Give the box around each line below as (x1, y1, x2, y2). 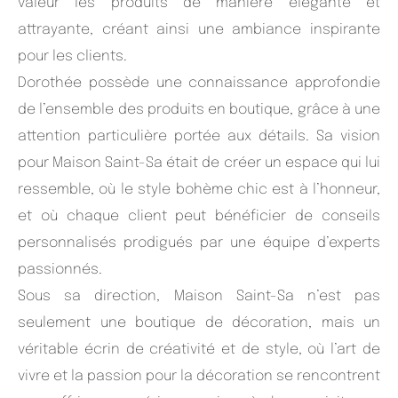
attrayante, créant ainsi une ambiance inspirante (18, 21, 380, 37)
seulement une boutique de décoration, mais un (18, 314, 380, 330)
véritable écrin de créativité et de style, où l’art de (18, 341, 380, 357)
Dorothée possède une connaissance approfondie (18, 75, 380, 91)
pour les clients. (18, 48, 127, 64)
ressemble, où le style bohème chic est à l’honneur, (18, 181, 380, 197)
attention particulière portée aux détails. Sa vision (18, 128, 380, 144)
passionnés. (18, 261, 102, 277)
